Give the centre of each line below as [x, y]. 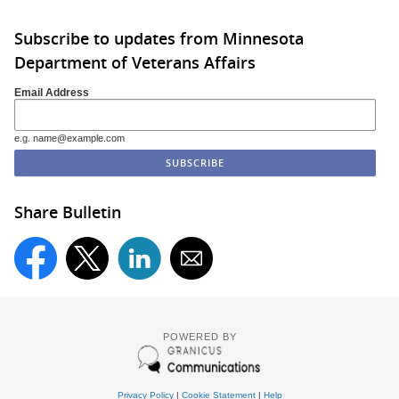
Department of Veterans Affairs [135, 62]
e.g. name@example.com [69, 138]
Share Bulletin [68, 212]
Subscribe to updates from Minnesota [159, 38]
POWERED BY [199, 336]
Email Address [52, 92]
